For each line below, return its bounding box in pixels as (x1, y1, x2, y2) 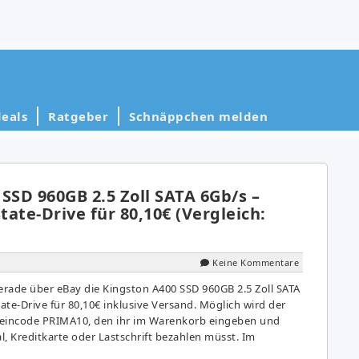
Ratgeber (48, 107, 108, 124)
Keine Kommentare (212, 256, 299, 268)
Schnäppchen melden (129, 107, 268, 124)
